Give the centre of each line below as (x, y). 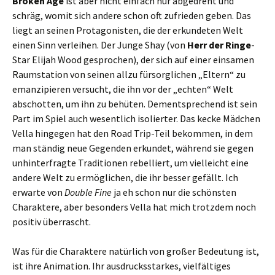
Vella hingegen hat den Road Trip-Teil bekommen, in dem (133, 133)
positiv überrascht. (52, 221)
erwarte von (38, 192)
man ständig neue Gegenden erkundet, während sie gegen (133, 148)
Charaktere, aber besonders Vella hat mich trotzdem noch (134, 207)
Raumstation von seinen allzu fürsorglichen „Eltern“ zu (129, 74)
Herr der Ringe (219, 45)
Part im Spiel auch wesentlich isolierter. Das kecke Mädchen (136, 118)
